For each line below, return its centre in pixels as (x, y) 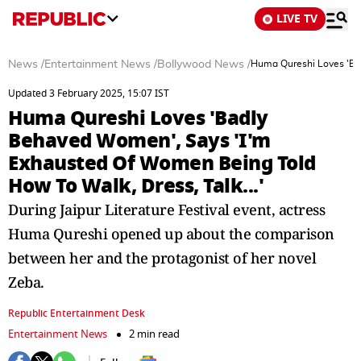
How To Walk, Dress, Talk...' (136, 186)
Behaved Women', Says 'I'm (139, 141)
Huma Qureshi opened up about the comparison (171, 234)
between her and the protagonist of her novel (162, 258)
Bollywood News (201, 64)
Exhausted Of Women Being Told (162, 163)
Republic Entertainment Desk (77, 313)
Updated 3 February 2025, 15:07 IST (89, 93)
